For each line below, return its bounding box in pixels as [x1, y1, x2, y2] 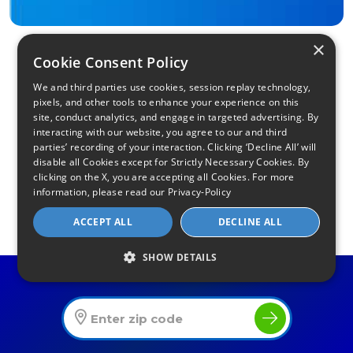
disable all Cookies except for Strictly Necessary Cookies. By [33, 155, 310, 169]
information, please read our [33, 185, 165, 199]
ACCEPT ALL [73, 215, 133, 229]
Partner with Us [46, 304, 123, 318]
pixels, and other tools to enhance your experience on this [33, 95, 299, 109]
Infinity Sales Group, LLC [32, 277, 153, 291]
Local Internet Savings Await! [94, 173, 259, 187]
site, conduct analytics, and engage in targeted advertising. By [33, 110, 319, 124]
